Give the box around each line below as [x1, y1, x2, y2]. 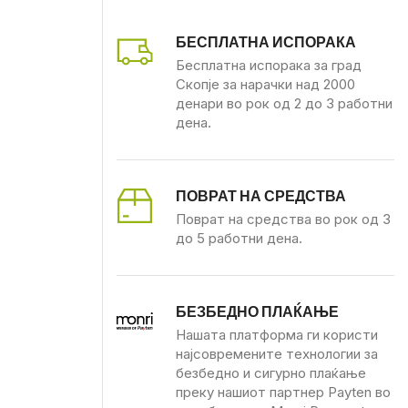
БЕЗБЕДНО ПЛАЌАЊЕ [175, 301, 339, 321]
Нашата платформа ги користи [175, 325, 378, 343]
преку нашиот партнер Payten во [175, 382, 391, 401]
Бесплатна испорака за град [175, 56, 362, 74]
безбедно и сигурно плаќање [175, 363, 366, 382]
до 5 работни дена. [175, 229, 302, 247]
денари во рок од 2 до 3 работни [175, 94, 393, 112]
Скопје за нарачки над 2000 [175, 75, 355, 93]
